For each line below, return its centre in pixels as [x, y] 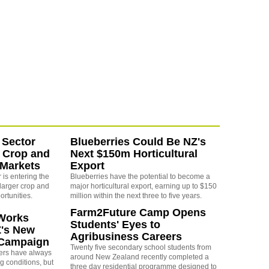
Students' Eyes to [115, 225]
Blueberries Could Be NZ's [138, 142]
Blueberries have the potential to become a [140, 177]
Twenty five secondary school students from [141, 248]
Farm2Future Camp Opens [138, 213]
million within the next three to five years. [136, 196]
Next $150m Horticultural [134, 154]
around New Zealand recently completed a [139, 257]
